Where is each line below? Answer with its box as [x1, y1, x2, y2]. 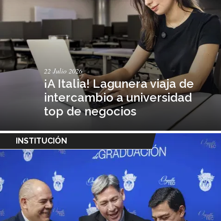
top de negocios [44, 104, 137, 118]
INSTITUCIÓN [16, 136, 67, 146]
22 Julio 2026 [44, 66, 83, 75]
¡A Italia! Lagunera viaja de [44, 76, 194, 91]
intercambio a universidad [44, 90, 192, 105]
